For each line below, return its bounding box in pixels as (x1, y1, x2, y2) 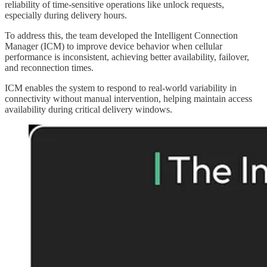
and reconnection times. (5, 63, 96, 73)
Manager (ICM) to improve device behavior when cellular (5, 41, 222, 51)
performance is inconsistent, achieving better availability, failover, (5, 52, 249, 62)
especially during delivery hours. (5, 10, 127, 20)
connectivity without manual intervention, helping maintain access (5, 94, 252, 104)
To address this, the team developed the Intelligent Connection (5, 30, 238, 41)
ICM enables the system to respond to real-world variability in (5, 83, 237, 93)
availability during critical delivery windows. (5, 104, 172, 114)
